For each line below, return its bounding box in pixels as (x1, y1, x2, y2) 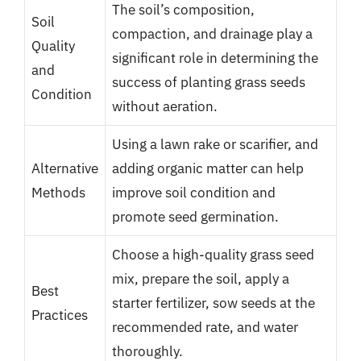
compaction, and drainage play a (112, 25, 313, 43)
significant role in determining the (112, 49, 318, 67)
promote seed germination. (112, 208, 279, 226)
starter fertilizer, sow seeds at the (112, 294, 315, 312)
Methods (31, 184, 85, 201)
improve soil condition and (112, 184, 276, 201)
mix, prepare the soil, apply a (112, 270, 289, 288)
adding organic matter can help (112, 160, 304, 177)
